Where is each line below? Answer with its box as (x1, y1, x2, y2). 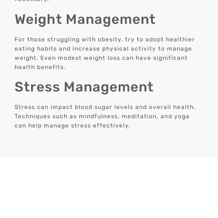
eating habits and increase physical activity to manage (15, 45, 193, 52)
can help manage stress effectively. (15, 122, 131, 129)
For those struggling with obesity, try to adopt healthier (15, 36, 196, 43)
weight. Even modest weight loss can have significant (15, 54, 188, 61)
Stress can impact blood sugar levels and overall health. (15, 104, 196, 111)
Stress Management (15, 79, 154, 95)
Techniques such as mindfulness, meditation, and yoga (15, 113, 190, 120)
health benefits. (15, 63, 66, 71)
